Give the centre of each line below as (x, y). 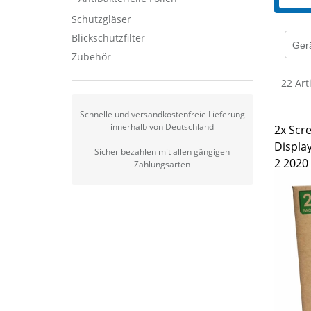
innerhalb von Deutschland (162, 127)
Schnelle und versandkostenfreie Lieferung (162, 114)
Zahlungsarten (162, 164)
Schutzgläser (101, 19)
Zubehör (91, 57)
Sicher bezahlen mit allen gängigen (162, 152)
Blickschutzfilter (108, 38)
